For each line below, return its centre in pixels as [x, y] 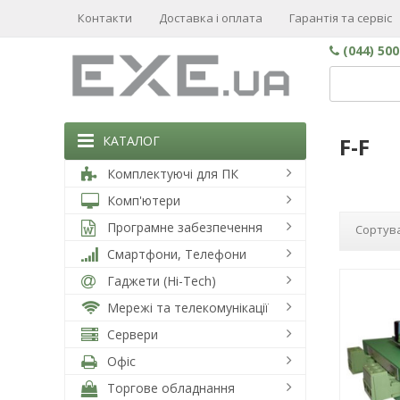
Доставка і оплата [211, 18]
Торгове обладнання [169, 388]
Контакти [105, 18]
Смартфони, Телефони [175, 254]
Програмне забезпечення [183, 227]
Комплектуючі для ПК [171, 174]
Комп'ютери [142, 200]
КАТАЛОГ [131, 141]
